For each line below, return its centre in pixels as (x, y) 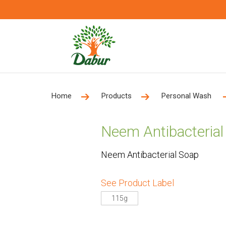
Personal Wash (187, 96)
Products (117, 96)
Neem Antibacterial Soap (150, 155)
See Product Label (137, 183)
